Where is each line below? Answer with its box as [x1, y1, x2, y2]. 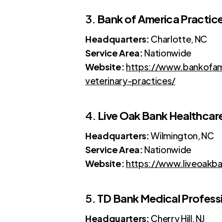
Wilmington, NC [149, 129, 214, 141]
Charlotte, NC [149, 33, 207, 45]
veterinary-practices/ [85, 74, 175, 86]
